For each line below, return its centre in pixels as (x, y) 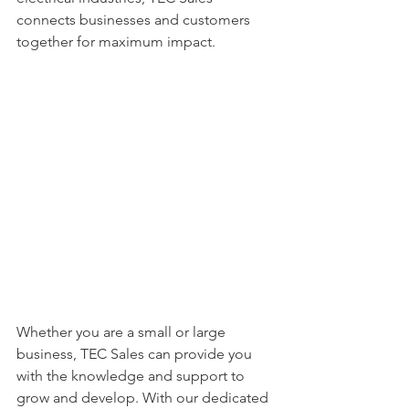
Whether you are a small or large (123, 332)
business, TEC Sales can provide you (136, 354)
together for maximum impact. (116, 42)
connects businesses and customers (135, 20)
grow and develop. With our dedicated (144, 398)
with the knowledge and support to (132, 376)
